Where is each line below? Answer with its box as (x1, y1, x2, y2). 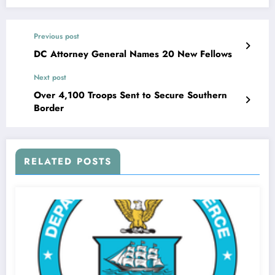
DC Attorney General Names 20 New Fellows (34, 47, 232, 61)
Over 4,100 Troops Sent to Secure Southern (34, 88, 227, 102)
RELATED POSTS (24, 154, 112, 168)
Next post (34, 71, 66, 83)
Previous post (34, 30, 79, 42)
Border (34, 101, 64, 115)
